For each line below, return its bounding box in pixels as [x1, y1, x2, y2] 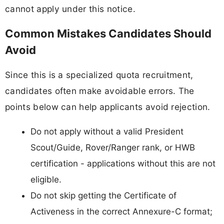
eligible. [30, 174, 61, 185]
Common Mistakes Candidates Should [5, 27, 211, 40]
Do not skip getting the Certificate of [30, 190, 176, 201]
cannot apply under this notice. [5, 3, 135, 14]
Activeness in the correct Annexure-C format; [30, 206, 212, 217]
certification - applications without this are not [30, 158, 215, 169]
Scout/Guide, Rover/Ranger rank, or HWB [30, 142, 195, 153]
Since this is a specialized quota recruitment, [5, 69, 193, 80]
